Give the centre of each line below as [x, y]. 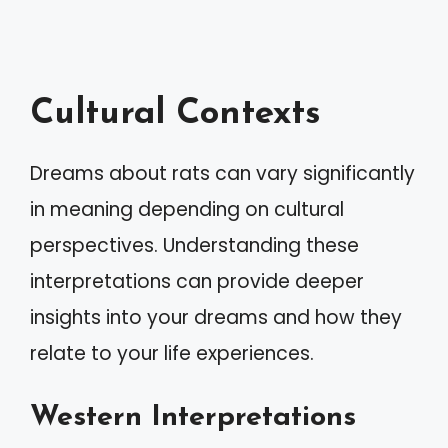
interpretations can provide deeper [197, 281]
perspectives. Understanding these [194, 245]
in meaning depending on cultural [187, 209]
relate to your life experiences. [172, 353]
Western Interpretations [193, 417]
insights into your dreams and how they [216, 317]
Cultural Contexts [175, 114]
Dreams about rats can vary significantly [222, 173]
